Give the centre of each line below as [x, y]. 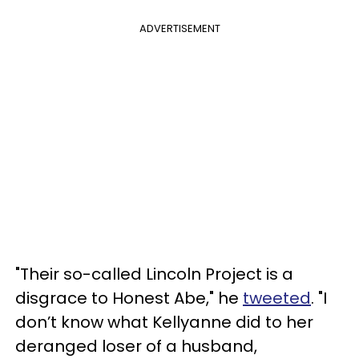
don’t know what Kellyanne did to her [164, 322]
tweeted [277, 298]
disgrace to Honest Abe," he [129, 298]
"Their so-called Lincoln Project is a [154, 274]
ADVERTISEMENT [179, 28]
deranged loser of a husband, [136, 346]
